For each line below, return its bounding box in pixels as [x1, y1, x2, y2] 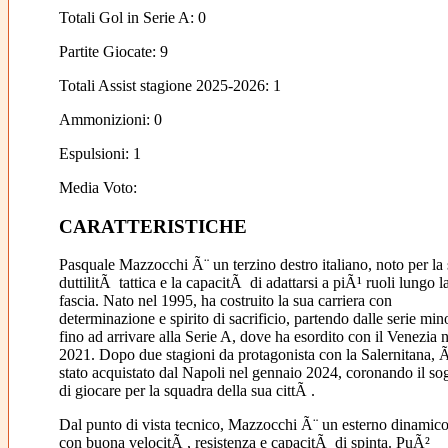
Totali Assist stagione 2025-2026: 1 [58, 76, 281, 94]
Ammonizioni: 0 [58, 110, 162, 128]
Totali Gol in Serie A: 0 [58, 8, 206, 26]
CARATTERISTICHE [58, 215, 247, 237]
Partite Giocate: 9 [58, 42, 168, 60]
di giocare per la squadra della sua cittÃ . [58, 382, 315, 400]
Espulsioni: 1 [58, 144, 141, 162]
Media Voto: [58, 178, 137, 196]
